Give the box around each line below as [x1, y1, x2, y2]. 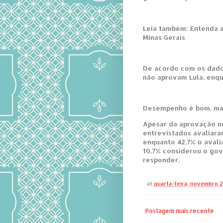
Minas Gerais [142, 32, 185, 41]
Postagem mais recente [145, 207, 214, 215]
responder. [142, 155, 180, 164]
